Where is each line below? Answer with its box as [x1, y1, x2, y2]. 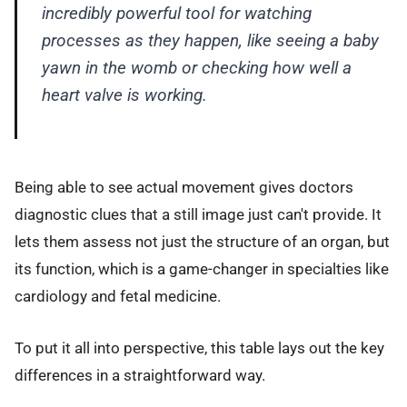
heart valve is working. [41, 84, 207, 105]
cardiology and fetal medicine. [15, 287, 221, 306]
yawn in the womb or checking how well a [41, 56, 352, 78]
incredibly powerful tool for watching [41, 2, 312, 24]
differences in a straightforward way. [15, 365, 265, 384]
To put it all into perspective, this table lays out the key [15, 338, 384, 357]
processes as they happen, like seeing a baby [41, 29, 379, 51]
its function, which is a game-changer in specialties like [15, 260, 389, 279]
